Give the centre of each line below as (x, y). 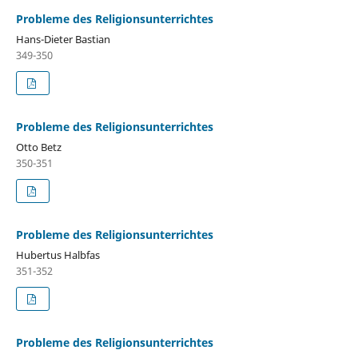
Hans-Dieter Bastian (63, 39)
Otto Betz (38, 147)
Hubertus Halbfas (58, 255)
